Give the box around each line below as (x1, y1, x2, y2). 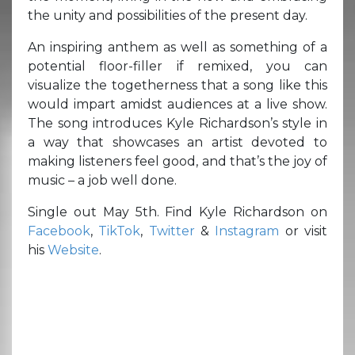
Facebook (28, 223, 90, 239)
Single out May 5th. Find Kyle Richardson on (28, 204, 327, 219)
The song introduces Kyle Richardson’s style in (28, 115, 327, 131)
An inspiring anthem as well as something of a (28, 39, 327, 55)
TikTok (98, 223, 141, 239)
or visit (279, 223, 328, 239)
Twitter (148, 223, 195, 239)
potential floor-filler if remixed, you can (28, 58, 327, 74)
